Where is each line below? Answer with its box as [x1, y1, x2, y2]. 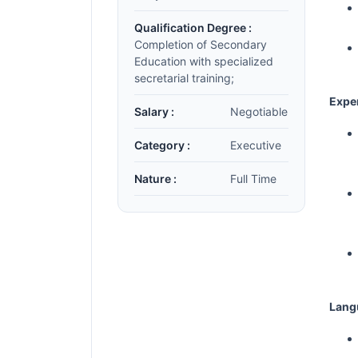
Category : [134, 138, 190, 152]
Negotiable [230, 105, 288, 118]
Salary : [134, 105, 174, 118]
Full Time [230, 172, 276, 185]
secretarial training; [134, 71, 234, 85]
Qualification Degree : [134, 21, 252, 34]
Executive [230, 138, 281, 152]
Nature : [134, 172, 177, 185]
